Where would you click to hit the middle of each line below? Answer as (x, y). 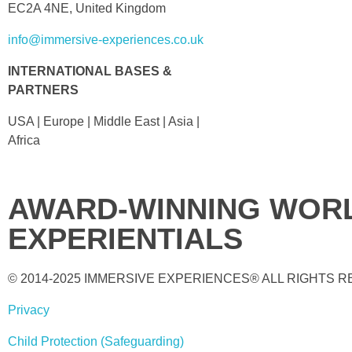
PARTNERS (43, 90)
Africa (24, 141)
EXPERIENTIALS (125, 239)
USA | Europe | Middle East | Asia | (104, 122)
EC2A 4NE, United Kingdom (87, 9)
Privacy (29, 310)
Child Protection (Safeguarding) (96, 342)
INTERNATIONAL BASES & (90, 71)
